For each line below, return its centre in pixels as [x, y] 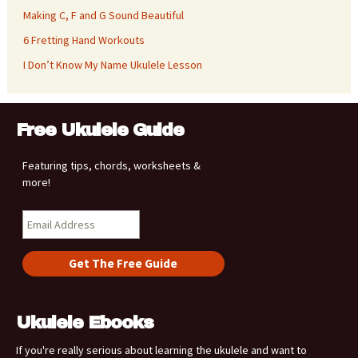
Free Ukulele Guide [100, 131]
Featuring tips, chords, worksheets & [111, 166]
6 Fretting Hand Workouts [84, 40]
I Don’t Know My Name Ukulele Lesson [112, 64]
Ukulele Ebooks [85, 323]
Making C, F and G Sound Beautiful [103, 15]
